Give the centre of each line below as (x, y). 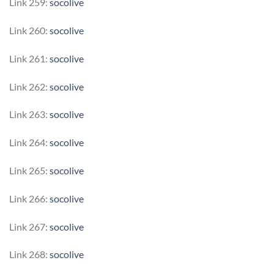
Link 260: (29, 30)
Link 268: (29, 254)
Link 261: (29, 58)
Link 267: (29, 226)
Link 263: (29, 114)
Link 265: (29, 170)
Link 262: (29, 86)
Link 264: (29, 143)
